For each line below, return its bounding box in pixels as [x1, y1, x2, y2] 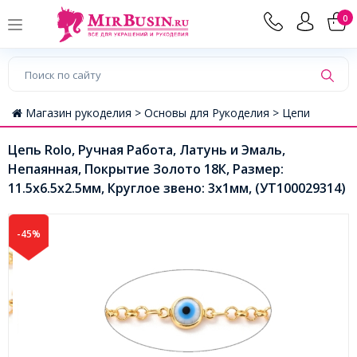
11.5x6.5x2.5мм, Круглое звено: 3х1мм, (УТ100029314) [8, 179, 346, 198]
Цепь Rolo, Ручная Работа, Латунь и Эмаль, [8, 141, 285, 159]
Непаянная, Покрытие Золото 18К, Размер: [8, 160, 284, 178]
